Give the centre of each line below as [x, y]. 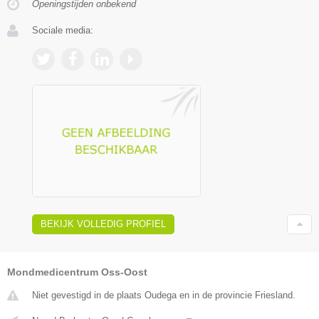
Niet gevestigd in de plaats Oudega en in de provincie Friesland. [164, 296]
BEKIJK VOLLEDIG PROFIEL [103, 224]
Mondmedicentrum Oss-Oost [77, 272]
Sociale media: [63, 30]
